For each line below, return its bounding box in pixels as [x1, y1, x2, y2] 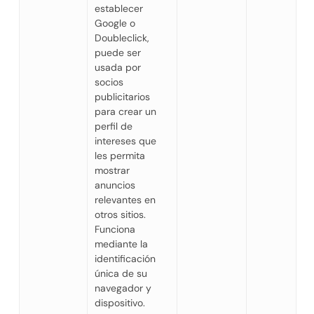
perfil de [94, 119, 132, 132]
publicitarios [94, 90, 150, 103]
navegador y [94, 281, 151, 294]
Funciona [94, 222, 135, 235]
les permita [94, 149, 145, 162]
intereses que [94, 134, 156, 147]
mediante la [94, 237, 148, 250]
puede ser [94, 46, 141, 59]
